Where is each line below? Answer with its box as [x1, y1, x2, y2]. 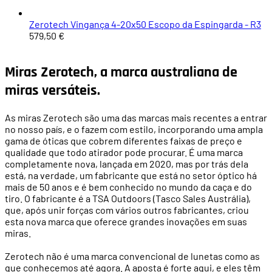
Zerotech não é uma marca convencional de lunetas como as [5, 250, 260, 262]
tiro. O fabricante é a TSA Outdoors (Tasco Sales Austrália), [5, 192, 251, 204]
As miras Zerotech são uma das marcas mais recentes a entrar [5, 111, 267, 123]
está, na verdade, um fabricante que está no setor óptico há [5, 169, 257, 181]
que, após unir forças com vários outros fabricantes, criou [5, 203, 249, 216]
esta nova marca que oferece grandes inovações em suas [5, 215, 247, 227]
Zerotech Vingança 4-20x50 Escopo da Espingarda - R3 [29, 18, 261, 30]
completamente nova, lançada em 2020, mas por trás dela [5, 157, 248, 169]
